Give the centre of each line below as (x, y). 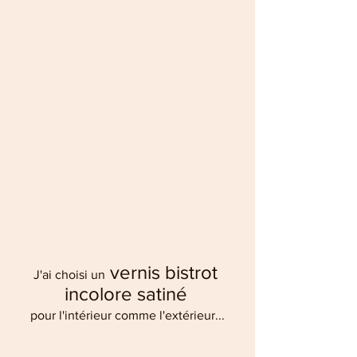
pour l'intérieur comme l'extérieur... (127, 315)
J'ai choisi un (69, 274)
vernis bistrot (163, 272)
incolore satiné (126, 293)
